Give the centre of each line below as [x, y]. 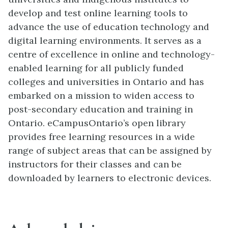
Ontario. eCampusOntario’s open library [97, 123]
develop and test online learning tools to [98, 13]
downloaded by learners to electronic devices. [110, 178]
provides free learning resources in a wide [102, 137]
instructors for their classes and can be [95, 164]
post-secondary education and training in [101, 109]
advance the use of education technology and [109, 27]
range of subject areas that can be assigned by [110, 151]
